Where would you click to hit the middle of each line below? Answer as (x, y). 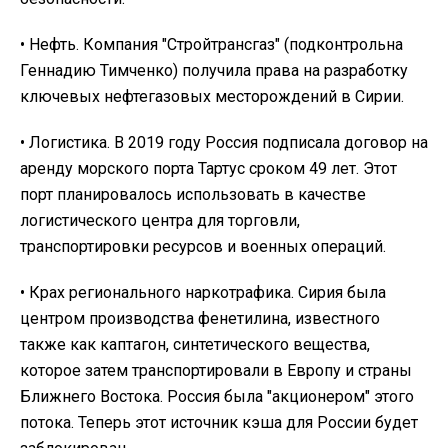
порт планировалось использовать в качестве (193, 194)
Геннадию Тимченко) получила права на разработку (214, 70)
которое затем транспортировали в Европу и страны (216, 370)
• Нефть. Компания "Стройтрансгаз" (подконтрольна (211, 44)
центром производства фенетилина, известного (200, 318)
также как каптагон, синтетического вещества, (195, 344)
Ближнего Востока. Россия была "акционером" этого (217, 396)
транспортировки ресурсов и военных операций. (203, 246)
